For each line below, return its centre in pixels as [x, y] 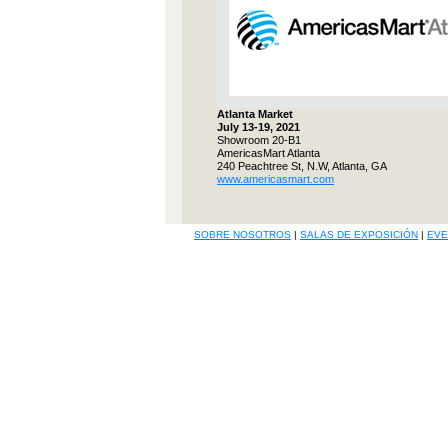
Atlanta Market [255, 114]
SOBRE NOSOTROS [242, 234]
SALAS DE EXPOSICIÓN [359, 234]
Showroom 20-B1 [259, 140]
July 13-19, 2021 [258, 127]
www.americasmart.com [275, 179]
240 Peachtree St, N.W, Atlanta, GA [302, 166]
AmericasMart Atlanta [268, 153]
